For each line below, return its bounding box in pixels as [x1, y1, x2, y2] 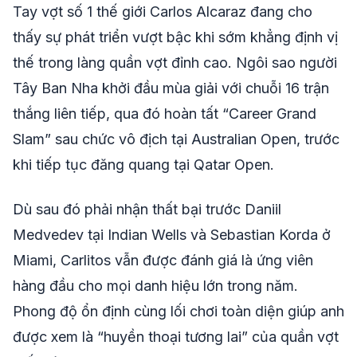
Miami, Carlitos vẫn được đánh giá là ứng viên [13, 251, 313, 269]
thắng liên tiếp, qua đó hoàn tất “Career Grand [13, 104, 316, 122]
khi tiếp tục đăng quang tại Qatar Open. [13, 155, 274, 173]
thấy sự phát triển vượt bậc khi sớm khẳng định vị [13, 28, 338, 45]
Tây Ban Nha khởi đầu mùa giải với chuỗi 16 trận [13, 79, 329, 96]
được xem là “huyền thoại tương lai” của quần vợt [13, 328, 339, 345]
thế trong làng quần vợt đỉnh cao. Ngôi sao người [13, 53, 337, 71]
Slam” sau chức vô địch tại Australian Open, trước [13, 130, 339, 147]
